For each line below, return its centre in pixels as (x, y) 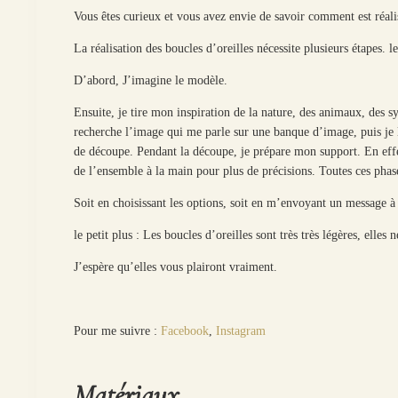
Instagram (241, 330)
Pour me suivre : (118, 330)
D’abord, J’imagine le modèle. (151, 80)
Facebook (185, 330)
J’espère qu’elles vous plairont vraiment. (176, 267)
